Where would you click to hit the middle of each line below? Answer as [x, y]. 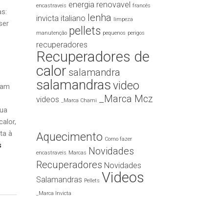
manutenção [51, 33]
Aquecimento [69, 137]
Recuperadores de [93, 57]
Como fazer [118, 139]
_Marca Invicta [54, 193]
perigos [136, 33]
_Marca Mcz [126, 99]
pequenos [114, 33]
